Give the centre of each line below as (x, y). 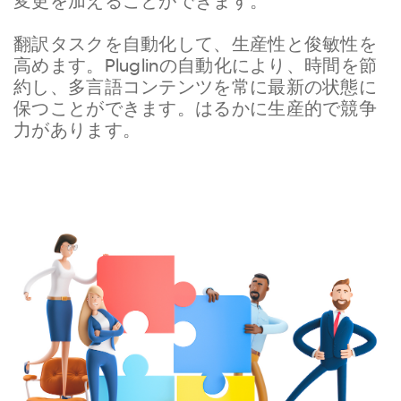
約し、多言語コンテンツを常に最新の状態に (195, 89)
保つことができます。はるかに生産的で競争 (195, 111)
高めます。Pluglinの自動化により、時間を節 (196, 68)
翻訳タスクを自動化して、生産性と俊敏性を (195, 46)
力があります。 (77, 132)
